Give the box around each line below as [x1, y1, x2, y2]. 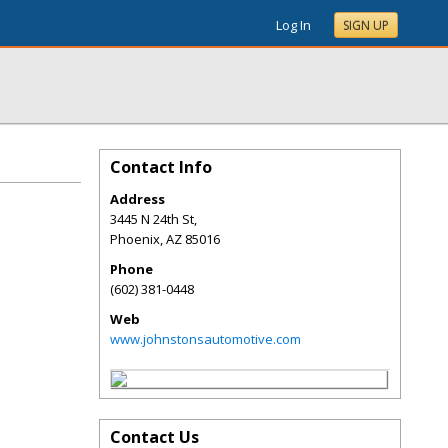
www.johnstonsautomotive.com [110, 330, 301, 348]
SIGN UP [343, 17, 389, 34]
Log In [276, 16, 311, 34]
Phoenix [110, 230, 160, 248]
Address [110, 190, 165, 208]
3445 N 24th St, [110, 210, 197, 228]
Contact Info [110, 156, 212, 178]
